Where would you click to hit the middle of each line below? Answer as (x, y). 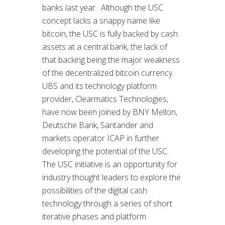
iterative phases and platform (94, 216)
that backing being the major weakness (111, 60)
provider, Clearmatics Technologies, (105, 99)
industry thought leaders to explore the (111, 177)
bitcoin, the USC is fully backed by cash (110, 33)
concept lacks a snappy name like (101, 20)
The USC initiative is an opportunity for (110, 164)
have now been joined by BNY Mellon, (110, 112)
